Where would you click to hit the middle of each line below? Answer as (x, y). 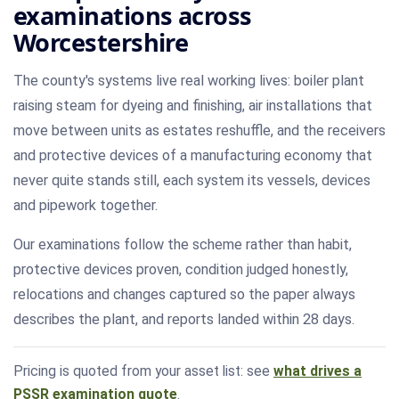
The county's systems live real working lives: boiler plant (189, 81)
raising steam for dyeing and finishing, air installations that (193, 106)
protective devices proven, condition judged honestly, (181, 270)
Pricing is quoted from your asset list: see (143, 371)
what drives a (318, 371)
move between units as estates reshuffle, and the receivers (199, 131)
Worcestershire (101, 43)
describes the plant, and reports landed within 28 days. (184, 320)
